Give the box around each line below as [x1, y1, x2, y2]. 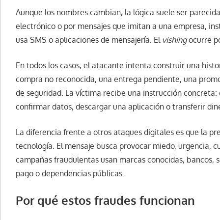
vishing [162, 35, 187, 45]
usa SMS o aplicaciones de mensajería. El [16, 35, 162, 45]
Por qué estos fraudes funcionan [16, 192, 195, 208]
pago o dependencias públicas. [16, 168, 124, 179]
